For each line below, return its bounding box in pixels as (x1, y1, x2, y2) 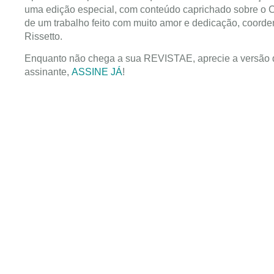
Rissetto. (24, 31, 62, 42)
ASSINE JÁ (72, 67, 122, 78)
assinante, (24, 67, 72, 78)
